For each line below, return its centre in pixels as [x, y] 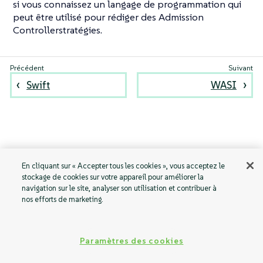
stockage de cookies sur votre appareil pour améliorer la [113, 177]
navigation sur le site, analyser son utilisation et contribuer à [119, 188]
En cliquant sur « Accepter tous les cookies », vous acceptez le [124, 166]
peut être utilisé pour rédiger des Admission [108, 17]
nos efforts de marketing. [63, 199]
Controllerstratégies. [58, 30]
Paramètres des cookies [131, 241]
